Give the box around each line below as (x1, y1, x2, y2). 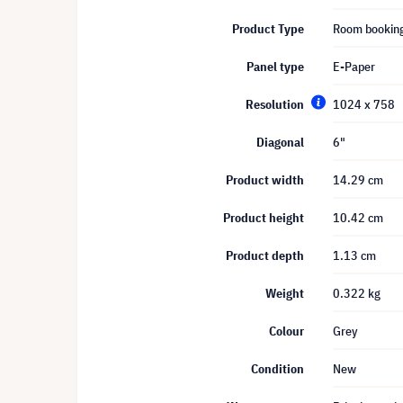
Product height (223, 210, 304, 226)
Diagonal (256, 134, 304, 150)
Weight (265, 285, 304, 301)
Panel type (246, 58, 304, 75)
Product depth (226, 247, 304, 264)
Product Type (232, 21, 304, 37)
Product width (226, 172, 304, 188)
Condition (251, 361, 304, 377)
